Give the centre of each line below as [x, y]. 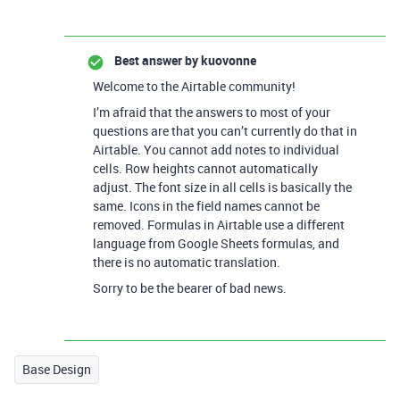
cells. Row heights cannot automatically [205, 168]
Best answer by [156, 60]
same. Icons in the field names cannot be [206, 205]
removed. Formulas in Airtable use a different [219, 224]
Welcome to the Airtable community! [194, 86]
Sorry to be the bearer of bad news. [190, 287]
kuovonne [227, 60]
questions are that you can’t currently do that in [225, 130]
